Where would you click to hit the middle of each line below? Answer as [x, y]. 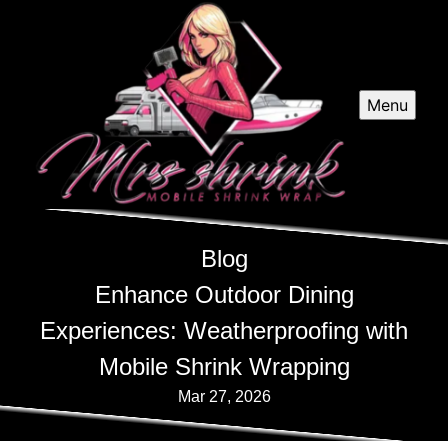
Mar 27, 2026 [224, 397]
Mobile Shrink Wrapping [224, 367]
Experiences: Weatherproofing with [224, 331]
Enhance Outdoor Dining [224, 295]
